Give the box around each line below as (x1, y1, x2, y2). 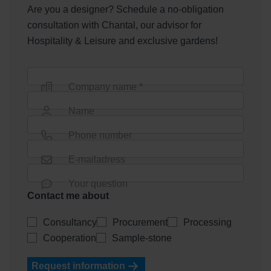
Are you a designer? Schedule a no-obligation (27, 4, 224, 15)
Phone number (68, 129, 132, 140)
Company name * (68, 81, 143, 92)
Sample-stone (112, 232, 172, 243)
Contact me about (27, 190, 109, 201)
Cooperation (43, 232, 96, 243)
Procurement (113, 217, 168, 227)
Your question (68, 178, 128, 189)
